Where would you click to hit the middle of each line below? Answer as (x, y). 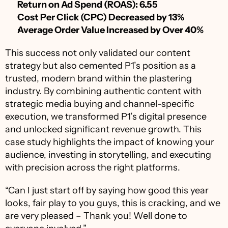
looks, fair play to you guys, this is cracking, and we (113, 203)
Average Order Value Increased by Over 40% (110, 30)
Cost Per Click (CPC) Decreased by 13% (101, 17)
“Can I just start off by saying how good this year (107, 190)
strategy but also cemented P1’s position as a (101, 66)
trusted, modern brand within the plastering (98, 78)
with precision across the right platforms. (93, 167)
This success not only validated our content (98, 53)
